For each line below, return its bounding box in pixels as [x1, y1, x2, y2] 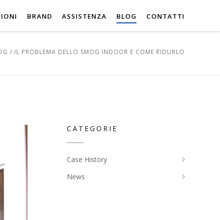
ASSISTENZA [62, 11, 107, 20]
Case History [67, 155, 107, 164]
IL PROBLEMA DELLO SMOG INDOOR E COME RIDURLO [14, 48, 185, 56]
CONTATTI [146, 11, 185, 20]
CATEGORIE [67, 124, 118, 133]
